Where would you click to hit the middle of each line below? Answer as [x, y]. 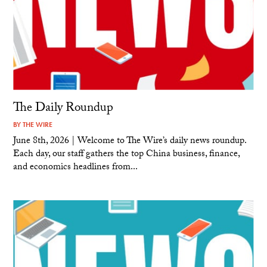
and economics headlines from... [76, 167]
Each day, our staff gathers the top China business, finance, [127, 154]
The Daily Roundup [63, 109]
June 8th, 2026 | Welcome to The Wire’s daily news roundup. [130, 141]
